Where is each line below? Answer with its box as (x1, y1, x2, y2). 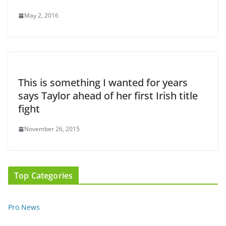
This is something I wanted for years (18, 76, 188, 90)
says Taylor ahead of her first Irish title (18, 89, 198, 103)
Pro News (8, 202, 40, 212)
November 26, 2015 (24, 125, 80, 134)
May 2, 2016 (24, 11, 59, 20)
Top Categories (14, 170, 73, 182)
